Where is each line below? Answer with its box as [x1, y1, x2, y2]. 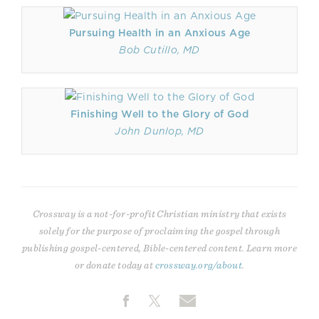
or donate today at [74, 259, 155, 271]
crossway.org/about [155, 259, 242, 271]
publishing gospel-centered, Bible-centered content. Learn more [21, 242, 298, 254]
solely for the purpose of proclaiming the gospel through [38, 225, 281, 237]
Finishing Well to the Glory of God [70, 108, 249, 120]
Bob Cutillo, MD [119, 44, 200, 56]
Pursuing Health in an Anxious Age [68, 27, 251, 38]
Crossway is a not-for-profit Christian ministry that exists [32, 208, 287, 220]
